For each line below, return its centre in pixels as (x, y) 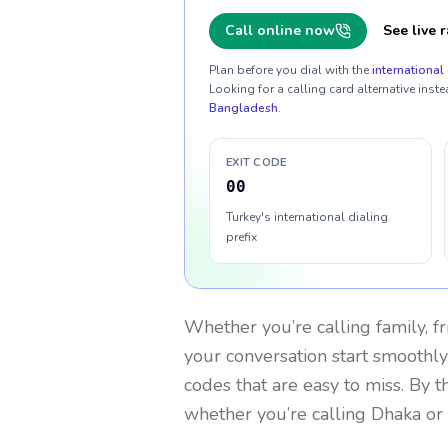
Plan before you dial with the (289, 70)
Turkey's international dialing (307, 217)
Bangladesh (243, 108)
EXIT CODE (256, 162)
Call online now (280, 30)
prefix (241, 237)
